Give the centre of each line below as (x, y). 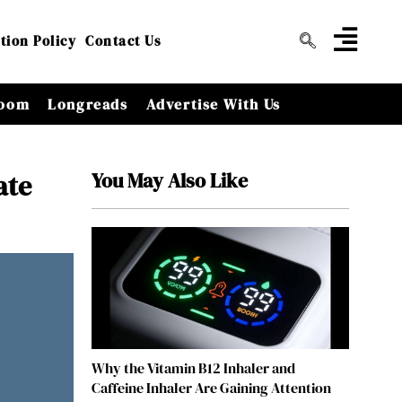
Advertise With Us (213, 104)
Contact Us (124, 41)
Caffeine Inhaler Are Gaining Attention (211, 388)
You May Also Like (169, 180)
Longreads (88, 104)
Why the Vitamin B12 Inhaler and (193, 368)
